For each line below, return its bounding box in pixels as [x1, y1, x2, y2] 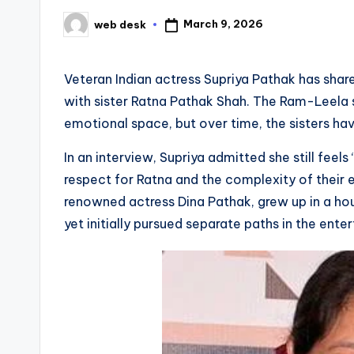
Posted [63, 22, 104, 36]
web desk [94, 17, 146, 31]
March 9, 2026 [183, 17, 263, 31]
